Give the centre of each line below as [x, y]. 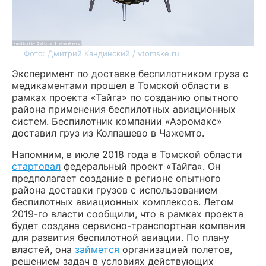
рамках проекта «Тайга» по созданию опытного [125, 97]
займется [97, 249]
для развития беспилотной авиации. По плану [121, 237]
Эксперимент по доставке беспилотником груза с [130, 73]
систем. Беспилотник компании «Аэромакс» [117, 121]
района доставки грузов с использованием [115, 190]
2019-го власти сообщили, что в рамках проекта [128, 213]
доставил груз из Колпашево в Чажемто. [108, 133]
